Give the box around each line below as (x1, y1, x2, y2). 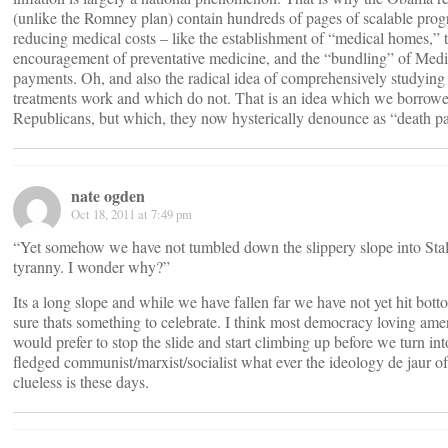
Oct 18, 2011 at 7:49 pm (71, 205, 192, 223)
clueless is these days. (13, 371, 149, 392)
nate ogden (71, 184, 145, 207)
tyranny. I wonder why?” (13, 256, 170, 277)
